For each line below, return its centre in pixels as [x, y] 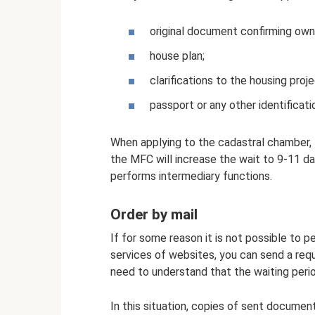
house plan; [177, 56]
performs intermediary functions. [191, 176]
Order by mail [154, 215]
